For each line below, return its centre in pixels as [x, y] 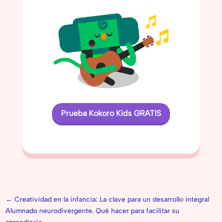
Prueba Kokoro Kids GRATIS [111, 113]
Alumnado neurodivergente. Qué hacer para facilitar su [93, 211]
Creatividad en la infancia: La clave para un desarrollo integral [112, 199]
